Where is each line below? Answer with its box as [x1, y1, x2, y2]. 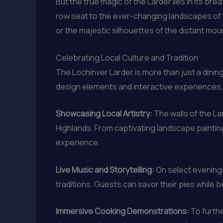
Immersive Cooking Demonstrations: [56, 206, 189, 217]
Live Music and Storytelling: [56, 164, 154, 175]
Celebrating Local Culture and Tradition [56, 52, 198, 63]
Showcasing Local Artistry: [56, 108, 152, 119]
